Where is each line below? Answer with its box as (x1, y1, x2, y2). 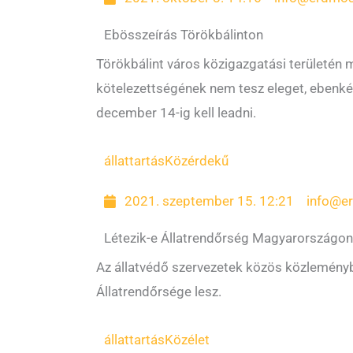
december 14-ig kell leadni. (96, 105, 256, 121)
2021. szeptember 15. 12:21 (124, 193, 295, 209)
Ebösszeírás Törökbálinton (104, 27, 263, 43)
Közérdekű (165, 153, 229, 169)
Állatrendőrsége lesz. (96, 284, 221, 299)
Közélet (165, 332, 210, 347)
